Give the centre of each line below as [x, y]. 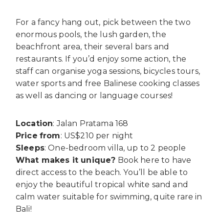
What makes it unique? [66, 160]
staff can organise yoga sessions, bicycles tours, [108, 71]
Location [34, 124]
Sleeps [30, 148]
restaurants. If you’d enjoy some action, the [101, 59]
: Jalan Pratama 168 [91, 124]
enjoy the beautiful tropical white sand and [102, 185]
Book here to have [153, 160]
